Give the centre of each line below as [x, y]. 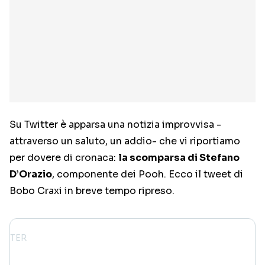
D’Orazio [31, 174]
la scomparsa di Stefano [179, 158]
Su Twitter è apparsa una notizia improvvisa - [115, 125]
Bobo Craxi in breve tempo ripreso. [92, 191]
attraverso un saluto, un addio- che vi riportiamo [125, 141]
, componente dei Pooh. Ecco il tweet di [148, 174]
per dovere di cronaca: [64, 158]
